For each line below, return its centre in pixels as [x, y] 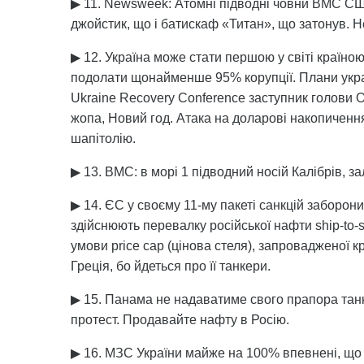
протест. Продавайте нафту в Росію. [180, 320]
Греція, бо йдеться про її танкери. [171, 266]
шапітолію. [103, 139]
